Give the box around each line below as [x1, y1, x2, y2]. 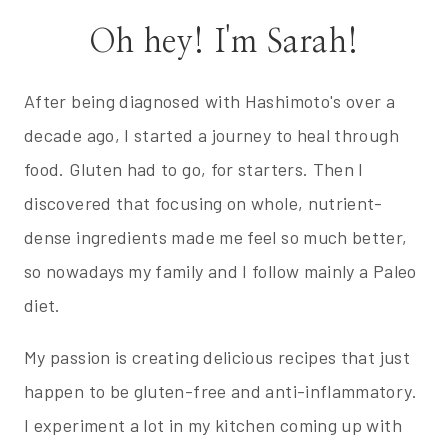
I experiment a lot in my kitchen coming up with [24, 414, 402, 437]
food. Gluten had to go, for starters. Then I [24, 158, 364, 181]
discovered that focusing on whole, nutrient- [24, 192, 383, 215]
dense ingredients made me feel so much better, [24, 226, 408, 249]
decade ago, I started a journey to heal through [24, 124, 399, 147]
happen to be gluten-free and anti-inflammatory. [24, 380, 417, 403]
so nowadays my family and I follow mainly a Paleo [24, 260, 417, 283]
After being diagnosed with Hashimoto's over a [24, 90, 396, 113]
